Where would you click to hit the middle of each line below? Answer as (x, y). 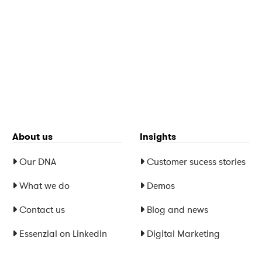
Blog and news (177, 210)
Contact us (42, 210)
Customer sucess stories (196, 162)
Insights (158, 137)
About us (32, 137)
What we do (44, 186)
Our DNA (37, 162)
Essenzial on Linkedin (63, 234)
